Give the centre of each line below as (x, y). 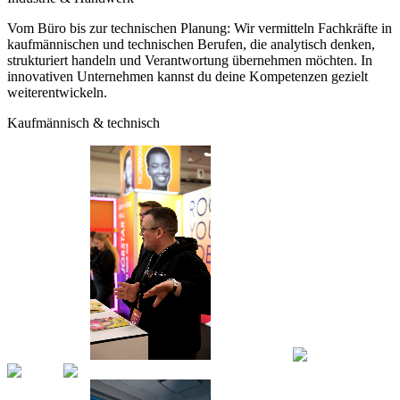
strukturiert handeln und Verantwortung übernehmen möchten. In (190, 60)
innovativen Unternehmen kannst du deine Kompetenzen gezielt (187, 76)
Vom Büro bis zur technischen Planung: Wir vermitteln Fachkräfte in (200, 28)
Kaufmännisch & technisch (83, 122)
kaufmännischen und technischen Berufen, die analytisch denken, (191, 44)
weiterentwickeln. (57, 92)
